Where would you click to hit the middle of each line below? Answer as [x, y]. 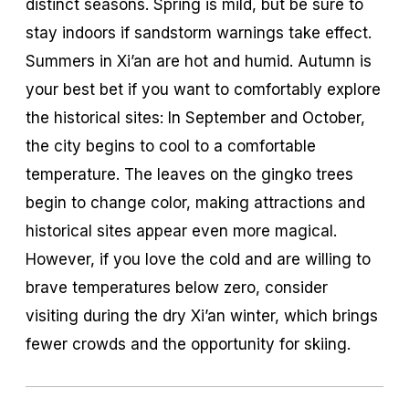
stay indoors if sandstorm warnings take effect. [199, 32]
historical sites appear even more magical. [181, 231]
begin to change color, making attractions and [195, 202]
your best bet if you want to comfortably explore [203, 89]
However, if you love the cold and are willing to [198, 259]
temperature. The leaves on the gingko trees [189, 174]
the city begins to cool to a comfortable [171, 146]
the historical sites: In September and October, [195, 117]
